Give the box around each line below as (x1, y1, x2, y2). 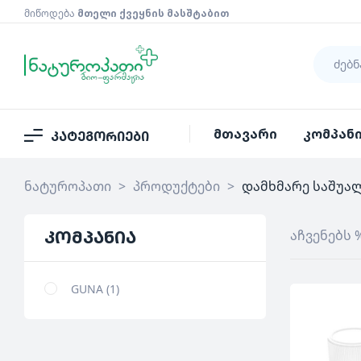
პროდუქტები (133, 176, 220, 195)
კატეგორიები (51, 127, 149, 146)
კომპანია (44, 224, 136, 248)
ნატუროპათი (24, 176, 111, 195)
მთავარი (213, 124, 277, 143)
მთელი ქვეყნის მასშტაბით (77, 6, 229, 20)
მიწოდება (24, 6, 77, 20)
